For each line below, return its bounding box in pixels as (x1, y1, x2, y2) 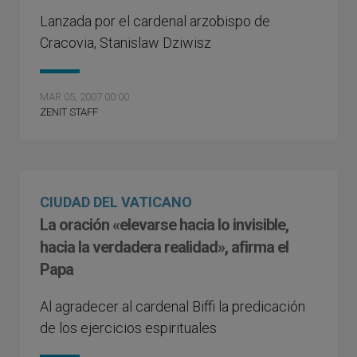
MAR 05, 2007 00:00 (40, 91, 129, 103)
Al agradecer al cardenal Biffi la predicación (40, 298, 305, 315)
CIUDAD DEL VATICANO (40, 194, 192, 210)
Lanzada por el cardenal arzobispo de (40, 13, 270, 29)
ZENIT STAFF (40, 106, 98, 118)
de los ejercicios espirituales (40, 320, 217, 336)
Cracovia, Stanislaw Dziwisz (40, 34, 211, 51)
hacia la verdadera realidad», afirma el (40, 237, 288, 257)
